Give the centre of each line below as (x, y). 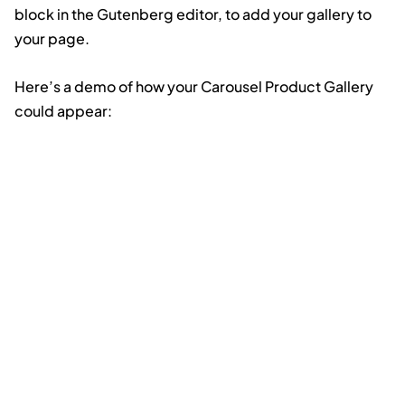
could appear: (63, 111)
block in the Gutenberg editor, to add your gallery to (193, 14)
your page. (52, 39)
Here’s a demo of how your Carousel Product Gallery (194, 87)
